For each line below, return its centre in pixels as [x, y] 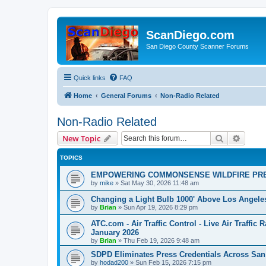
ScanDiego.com [190, 35]
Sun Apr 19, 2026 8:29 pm [161, 207]
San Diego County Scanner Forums [197, 46]
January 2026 [115, 232]
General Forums [126, 96]
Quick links [90, 78]
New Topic [81, 138]
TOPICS [71, 158]
